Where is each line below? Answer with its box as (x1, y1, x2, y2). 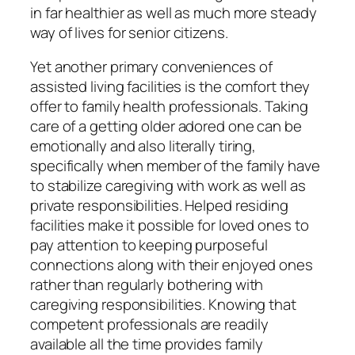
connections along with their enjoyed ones (30, 254, 313, 276)
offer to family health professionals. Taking (30, 96, 308, 117)
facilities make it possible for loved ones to (30, 215, 309, 236)
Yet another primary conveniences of (30, 56, 273, 78)
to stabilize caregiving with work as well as (30, 175, 306, 197)
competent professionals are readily (30, 314, 269, 335)
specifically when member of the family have (30, 155, 320, 177)
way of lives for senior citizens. (30, 21, 228, 43)
